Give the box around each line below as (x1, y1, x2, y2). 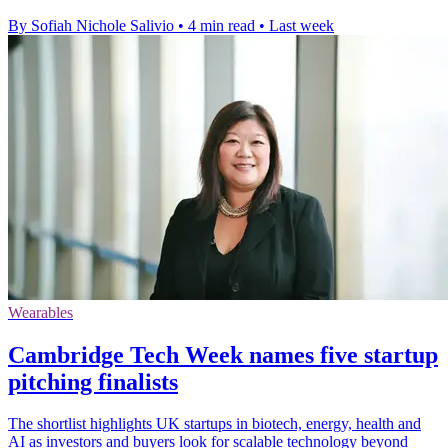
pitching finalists (8, 368, 178, 395)
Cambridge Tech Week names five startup (8, 341, 438, 368)
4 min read (188, 16, 255, 34)
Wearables (8, 303, 73, 321)
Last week (269, 16, 334, 34)
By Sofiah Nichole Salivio (8, 16, 174, 34)
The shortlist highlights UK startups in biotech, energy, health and (8, 415, 421, 433)
